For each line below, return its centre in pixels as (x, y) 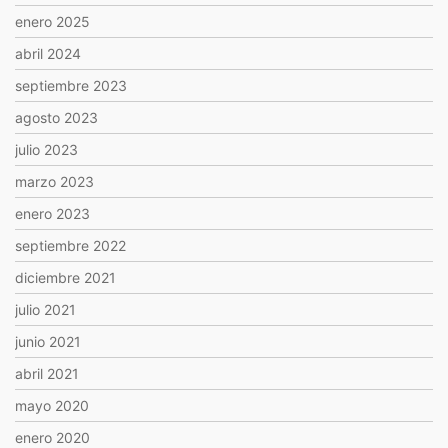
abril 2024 (48, 53)
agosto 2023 (56, 117)
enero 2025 (52, 21)
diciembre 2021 (65, 277)
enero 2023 (52, 213)
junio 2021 (48, 341)
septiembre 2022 (70, 245)
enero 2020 (52, 437)
